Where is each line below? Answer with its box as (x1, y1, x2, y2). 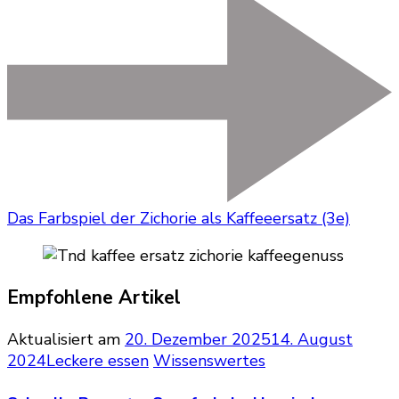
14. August (271, 328, 353, 350)
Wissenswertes (153, 349, 265, 371)
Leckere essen (46, 349, 149, 371)
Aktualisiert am (7, 328, 125, 350)
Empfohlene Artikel (7, 284, 181, 310)
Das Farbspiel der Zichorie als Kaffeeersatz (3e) (7, 207, 350, 229)
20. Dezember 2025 (125, 328, 271, 350)
